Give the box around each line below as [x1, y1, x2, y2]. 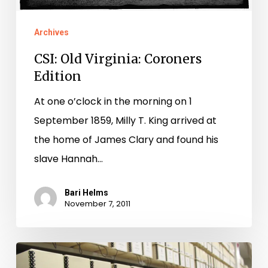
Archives [33, 28, 69, 38]
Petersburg [15, 244, 69, 258]
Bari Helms [64, 188, 108, 198]
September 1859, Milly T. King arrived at [33, 114, 217, 128]
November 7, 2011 [64, 198, 130, 210]
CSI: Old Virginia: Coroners [33, 51, 202, 68]
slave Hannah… [33, 152, 103, 166]
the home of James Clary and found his [33, 133, 218, 147]
